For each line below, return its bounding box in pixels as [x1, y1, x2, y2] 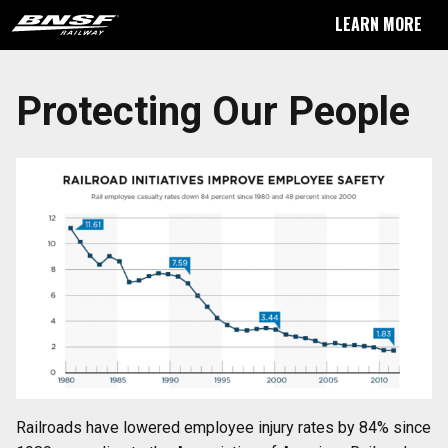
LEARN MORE [335, 12, 422, 36]
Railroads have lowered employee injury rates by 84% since [16, 417, 431, 437]
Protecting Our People [16, 88, 410, 135]
